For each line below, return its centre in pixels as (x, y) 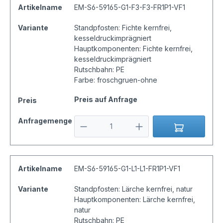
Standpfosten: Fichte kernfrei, (123, 28)
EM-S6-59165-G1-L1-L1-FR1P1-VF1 (127, 169)
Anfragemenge (45, 121)
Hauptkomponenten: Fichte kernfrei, (133, 49)
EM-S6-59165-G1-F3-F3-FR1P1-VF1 (129, 7)
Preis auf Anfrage (106, 100)
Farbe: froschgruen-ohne (115, 80)
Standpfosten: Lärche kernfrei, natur (133, 189)
